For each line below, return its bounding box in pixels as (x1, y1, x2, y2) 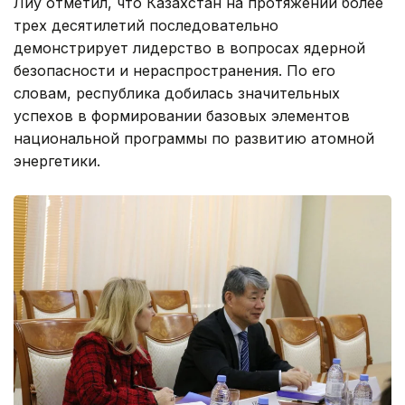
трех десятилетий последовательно (14, 15, 278, 34)
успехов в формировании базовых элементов (14, 106, 350, 125)
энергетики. (14, 151, 100, 170)
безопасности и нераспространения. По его (14, 61, 335, 80)
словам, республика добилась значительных (14, 83, 340, 102)
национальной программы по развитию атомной (14, 128, 374, 147)
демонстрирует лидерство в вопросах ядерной (14, 38, 365, 57)
